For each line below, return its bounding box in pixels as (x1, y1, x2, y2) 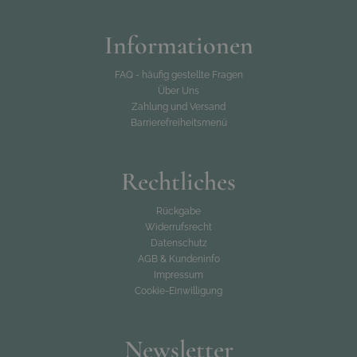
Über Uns (158, 85, 199, 96)
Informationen (104, 29, 253, 61)
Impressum (154, 269, 203, 280)
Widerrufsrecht (145, 222, 212, 233)
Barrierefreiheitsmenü (130, 117, 227, 128)
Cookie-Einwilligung (135, 285, 222, 296)
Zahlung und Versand (131, 101, 226, 112)
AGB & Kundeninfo (137, 253, 220, 265)
